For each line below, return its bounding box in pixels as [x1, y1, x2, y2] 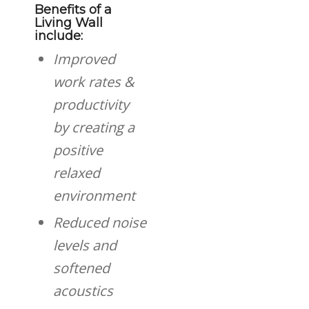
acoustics [53, 281, 113, 300]
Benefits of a [34, 2, 112, 17]
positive [53, 141, 103, 159]
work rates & [53, 72, 134, 91]
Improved [53, 50, 115, 68]
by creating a [53, 118, 134, 137]
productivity [53, 95, 129, 114]
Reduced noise [53, 213, 146, 232]
